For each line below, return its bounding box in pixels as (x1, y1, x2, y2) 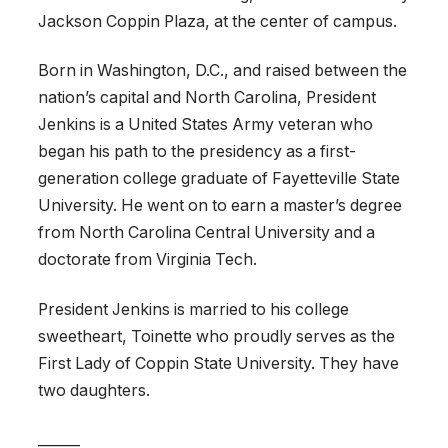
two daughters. (38, 380, 150, 400)
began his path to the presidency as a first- (38, 142, 356, 162)
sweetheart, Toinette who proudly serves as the (38, 326, 395, 346)
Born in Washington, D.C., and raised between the (38, 61, 407, 81)
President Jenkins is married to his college (38, 299, 349, 319)
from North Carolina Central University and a (38, 223, 375, 243)
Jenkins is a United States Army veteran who (38, 115, 373, 135)
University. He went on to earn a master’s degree (38, 196, 402, 216)
